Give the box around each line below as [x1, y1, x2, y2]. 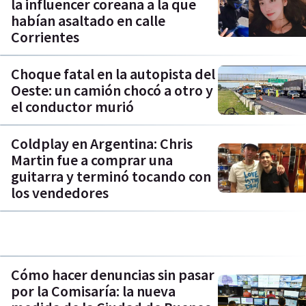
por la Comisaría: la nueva [11, 281, 176, 301]
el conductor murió [11, 96, 134, 116]
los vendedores [11, 183, 109, 203]
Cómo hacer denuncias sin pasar [11, 265, 214, 285]
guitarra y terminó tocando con [11, 167, 211, 186]
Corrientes [11, 27, 79, 46]
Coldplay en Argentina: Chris [11, 134, 193, 154]
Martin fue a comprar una [11, 150, 173, 170]
